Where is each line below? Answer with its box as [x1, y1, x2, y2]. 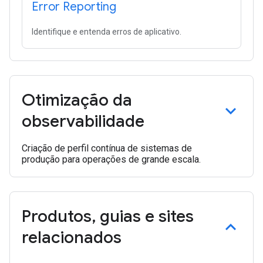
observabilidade [22, 111, 144, 131]
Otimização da [22, 90, 132, 110]
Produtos [22, 206, 92, 227]
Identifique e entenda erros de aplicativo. [32, 27, 181, 36]
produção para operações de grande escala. [22, 154, 201, 165]
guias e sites [96, 206, 194, 227]
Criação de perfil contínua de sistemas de [22, 143, 192, 154]
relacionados [22, 227, 122, 248]
